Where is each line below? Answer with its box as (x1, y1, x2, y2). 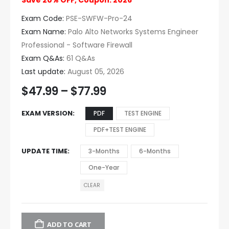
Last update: (21, 66, 65, 77)
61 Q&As (64, 53, 95, 64)
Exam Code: (21, 13, 64, 24)
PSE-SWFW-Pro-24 (64, 13, 132, 24)
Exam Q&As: (21, 53, 64, 64)
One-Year (88, 163, 119, 172)
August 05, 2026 (65, 66, 124, 77)
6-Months (139, 146, 171, 155)
